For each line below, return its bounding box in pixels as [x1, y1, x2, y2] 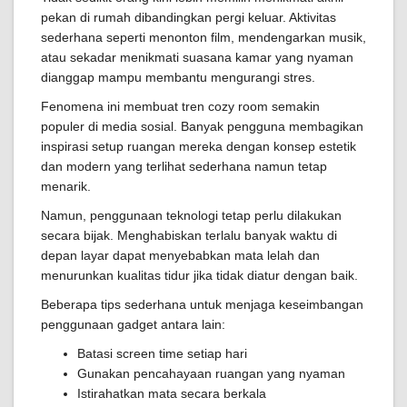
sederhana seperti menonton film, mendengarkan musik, [41, 30, 366, 45]
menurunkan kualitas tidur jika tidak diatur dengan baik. [41, 268, 358, 283]
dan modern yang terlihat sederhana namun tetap [41, 159, 327, 174]
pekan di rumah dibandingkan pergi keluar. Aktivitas [41, 10, 336, 25]
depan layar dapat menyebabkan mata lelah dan [41, 248, 320, 263]
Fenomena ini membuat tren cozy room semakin [41, 99, 320, 114]
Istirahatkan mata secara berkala [77, 386, 266, 401]
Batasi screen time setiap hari [77, 346, 247, 361]
